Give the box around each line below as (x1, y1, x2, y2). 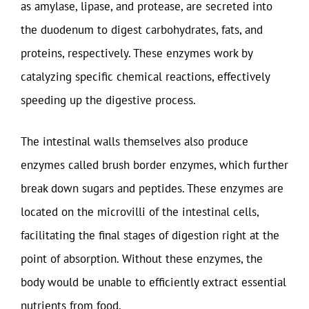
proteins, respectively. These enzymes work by (21, 46, 252, 61)
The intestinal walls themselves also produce (21, 133, 248, 149)
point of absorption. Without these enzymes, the (21, 250, 263, 266)
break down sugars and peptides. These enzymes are (21, 180, 283, 196)
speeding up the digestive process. (21, 92, 196, 108)
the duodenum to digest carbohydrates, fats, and (21, 22, 263, 37)
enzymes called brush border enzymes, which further (21, 157, 288, 172)
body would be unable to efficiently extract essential (21, 274, 286, 290)
